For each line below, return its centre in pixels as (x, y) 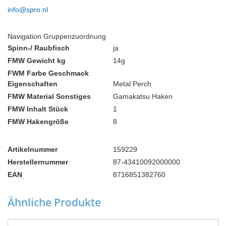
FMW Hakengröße (38, 122)
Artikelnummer (33, 150)
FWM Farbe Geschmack (48, 73)
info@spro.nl (28, 10)
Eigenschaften (33, 84)
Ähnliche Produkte (54, 203)
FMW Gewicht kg (37, 61)
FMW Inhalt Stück (38, 109)
